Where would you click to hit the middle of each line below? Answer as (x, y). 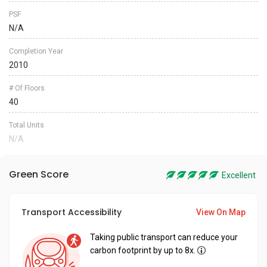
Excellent (239, 175)
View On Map (221, 212)
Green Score (39, 174)
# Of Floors (27, 88)
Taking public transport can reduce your (164, 237)
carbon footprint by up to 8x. (143, 250)
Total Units (27, 125)
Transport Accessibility (72, 212)
